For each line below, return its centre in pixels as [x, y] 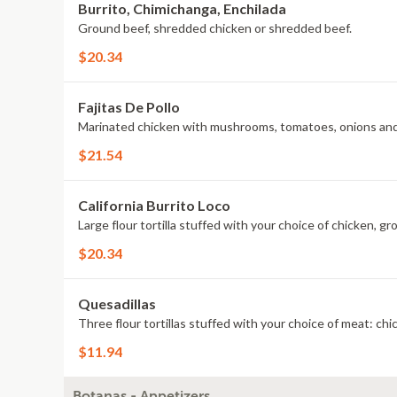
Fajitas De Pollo [129, 107]
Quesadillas [117, 304]
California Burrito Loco [154, 205]
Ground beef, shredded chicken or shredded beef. [215, 28]
